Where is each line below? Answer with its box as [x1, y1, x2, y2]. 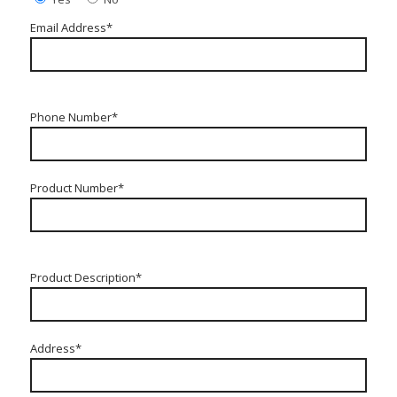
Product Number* [29, 180, 124, 197]
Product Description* [29, 269, 142, 286]
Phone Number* [29, 109, 118, 126]
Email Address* [29, 19, 113, 36]
